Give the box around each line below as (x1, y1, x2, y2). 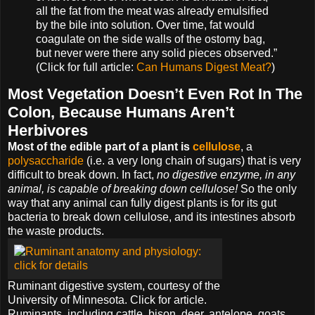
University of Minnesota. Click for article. (8, 294, 207, 307)
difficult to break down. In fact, (8, 169, 157, 181)
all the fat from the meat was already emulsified (36, 4, 269, 17)
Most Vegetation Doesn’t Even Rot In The (8, 85, 302, 103)
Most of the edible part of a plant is (8, 141, 193, 153)
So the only (238, 183, 297, 195)
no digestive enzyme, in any (157, 169, 295, 181)
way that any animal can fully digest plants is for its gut (8, 197, 276, 210)
